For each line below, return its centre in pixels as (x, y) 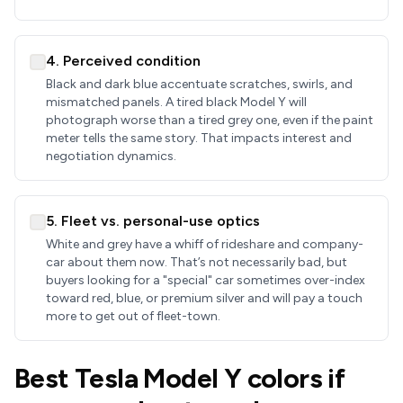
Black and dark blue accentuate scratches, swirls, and (199, 84)
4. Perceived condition (123, 61)
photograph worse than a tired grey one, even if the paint (210, 120)
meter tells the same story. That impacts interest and (199, 138)
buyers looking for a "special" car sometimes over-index (206, 280)
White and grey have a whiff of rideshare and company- (205, 244)
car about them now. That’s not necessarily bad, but (197, 262)
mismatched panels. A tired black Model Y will (176, 102)
